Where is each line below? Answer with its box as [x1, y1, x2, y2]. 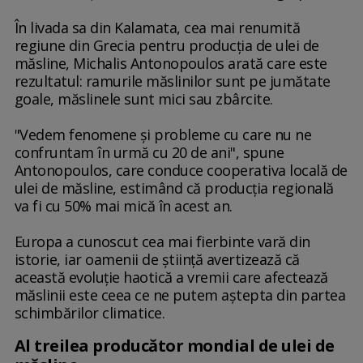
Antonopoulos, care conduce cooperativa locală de [14, 160, 348, 181]
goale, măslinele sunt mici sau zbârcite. [14, 89, 273, 109]
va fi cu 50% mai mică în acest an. [14, 196, 233, 216]
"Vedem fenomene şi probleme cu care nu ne [14, 125, 312, 145]
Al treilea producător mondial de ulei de [14, 335, 335, 357]
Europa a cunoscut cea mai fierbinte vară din [14, 232, 310, 252]
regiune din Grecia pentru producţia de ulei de [14, 36, 319, 56]
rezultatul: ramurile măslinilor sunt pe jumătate [14, 71, 331, 92]
